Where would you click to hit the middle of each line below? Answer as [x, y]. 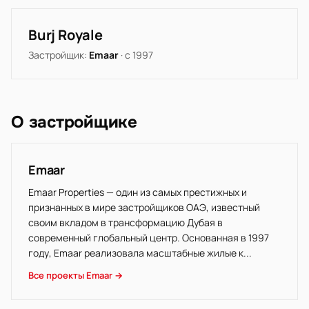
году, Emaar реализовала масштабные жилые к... [140, 253]
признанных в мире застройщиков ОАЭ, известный [144, 207]
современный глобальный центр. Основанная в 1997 [149, 238]
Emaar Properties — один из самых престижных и [138, 192]
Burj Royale [66, 35]
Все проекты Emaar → [76, 275]
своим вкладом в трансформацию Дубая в [126, 222]
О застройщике [74, 122]
